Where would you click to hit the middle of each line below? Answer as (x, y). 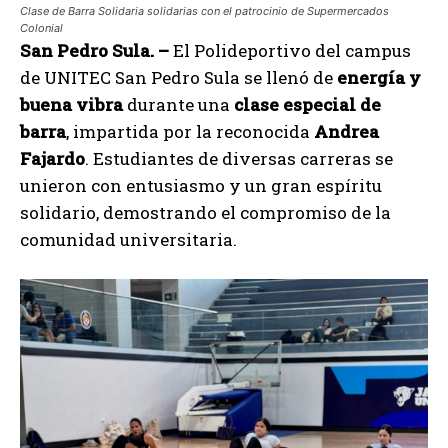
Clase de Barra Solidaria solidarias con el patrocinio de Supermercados (204, 11)
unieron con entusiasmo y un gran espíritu (201, 186)
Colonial (41, 28)
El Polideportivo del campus (290, 51)
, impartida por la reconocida (190, 132)
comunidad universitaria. (128, 240)
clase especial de (307, 105)
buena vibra (71, 105)
